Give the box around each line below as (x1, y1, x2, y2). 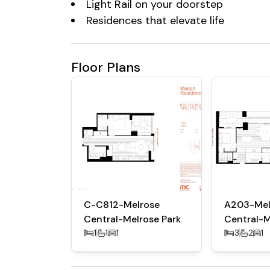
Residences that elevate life (86, 13, 224, 28)
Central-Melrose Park (84, 213, 181, 225)
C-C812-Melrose (84, 198, 160, 211)
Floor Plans (71, 58, 140, 76)
